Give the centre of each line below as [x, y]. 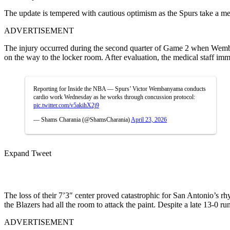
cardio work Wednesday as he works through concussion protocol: [114, 97]
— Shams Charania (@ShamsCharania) [82, 119]
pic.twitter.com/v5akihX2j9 [66, 105]
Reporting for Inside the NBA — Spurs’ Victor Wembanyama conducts [120, 89]
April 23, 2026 [149, 119]
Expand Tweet [28, 153]
